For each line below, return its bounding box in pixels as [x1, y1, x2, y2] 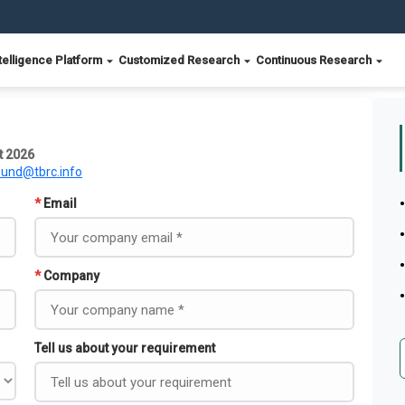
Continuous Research [256, 53, 374, 67]
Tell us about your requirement [34, 341, 215, 355]
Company [43, 268, 99, 283]
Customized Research [118, 53, 242, 67]
